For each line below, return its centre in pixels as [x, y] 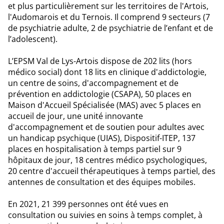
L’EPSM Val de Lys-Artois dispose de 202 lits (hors [100, 61]
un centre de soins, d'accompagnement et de [93, 83]
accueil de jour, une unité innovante [75, 116]
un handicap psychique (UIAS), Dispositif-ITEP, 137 [102, 138]
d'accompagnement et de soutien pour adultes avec [106, 127]
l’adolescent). [33, 39]
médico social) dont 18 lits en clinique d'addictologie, [107, 72]
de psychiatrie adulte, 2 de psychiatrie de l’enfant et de [110, 28]
